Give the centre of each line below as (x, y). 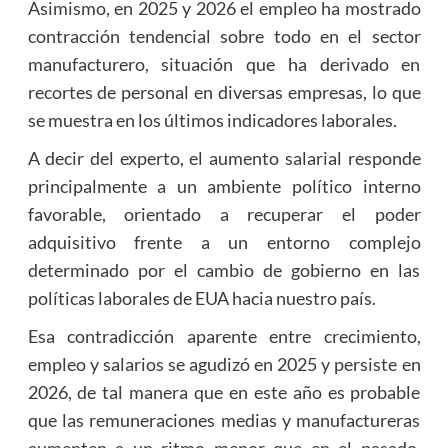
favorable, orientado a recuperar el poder (224, 214)
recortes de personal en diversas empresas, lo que (224, 92)
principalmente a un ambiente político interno (224, 186)
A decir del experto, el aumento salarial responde (224, 158)
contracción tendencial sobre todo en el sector (224, 36)
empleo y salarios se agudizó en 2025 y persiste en (224, 364)
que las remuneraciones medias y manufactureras (224, 420)
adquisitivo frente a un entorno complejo (224, 242)
